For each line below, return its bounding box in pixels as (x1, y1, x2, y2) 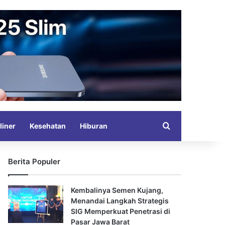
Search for (170, 121, 210, 131)
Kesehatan (30, 121, 66, 130)
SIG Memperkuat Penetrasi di (71, 206, 170, 215)
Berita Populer (8, 156, 60, 166)
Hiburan (80, 121, 107, 130)
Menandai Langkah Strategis (71, 196, 169, 205)
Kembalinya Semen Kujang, (71, 185, 163, 194)
